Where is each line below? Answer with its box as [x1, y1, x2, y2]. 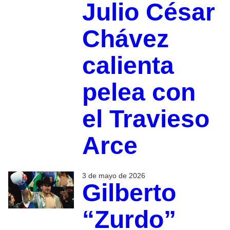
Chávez [82, 25, 169, 53]
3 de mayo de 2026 [82, 171, 145, 180]
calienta [82, 52, 174, 80]
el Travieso [82, 105, 209, 133]
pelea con [82, 79, 196, 106]
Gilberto [82, 179, 176, 207]
